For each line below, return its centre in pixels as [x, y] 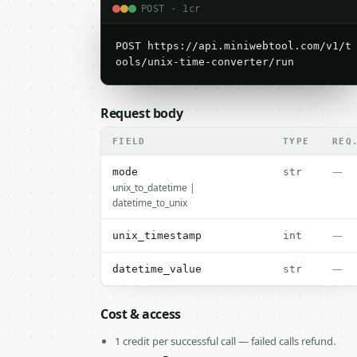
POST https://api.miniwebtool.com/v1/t [233, 46]
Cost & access [141, 314]
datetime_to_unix [150, 203]
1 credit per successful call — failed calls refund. [225, 341]
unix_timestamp [157, 235]
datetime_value [157, 269]
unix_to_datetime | [154, 188]
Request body [142, 113]
